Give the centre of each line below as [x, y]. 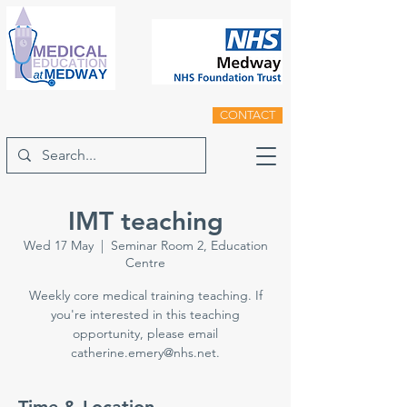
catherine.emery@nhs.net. [145, 352]
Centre [145, 263]
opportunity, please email [145, 333]
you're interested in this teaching [145, 314]
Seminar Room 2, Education [189, 245]
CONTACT [248, 115]
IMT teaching [145, 221]
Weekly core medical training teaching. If [145, 295]
